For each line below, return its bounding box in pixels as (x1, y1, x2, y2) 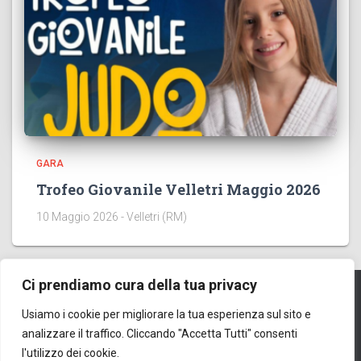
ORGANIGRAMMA (233, 308, 313, 319)
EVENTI (102, 308, 135, 319)
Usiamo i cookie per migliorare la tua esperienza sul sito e (22, 308, 311, 321)
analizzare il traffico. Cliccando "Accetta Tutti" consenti (22, 327, 297, 340)
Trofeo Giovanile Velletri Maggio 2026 (36, 180, 321, 199)
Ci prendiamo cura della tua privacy (22, 276, 257, 293)
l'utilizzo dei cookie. (22, 346, 119, 359)
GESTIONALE (61, 347, 119, 359)
